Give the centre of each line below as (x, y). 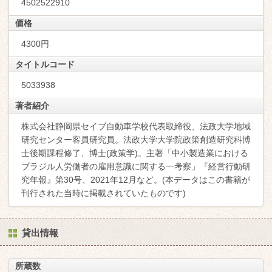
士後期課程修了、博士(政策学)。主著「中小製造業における (135, 153)
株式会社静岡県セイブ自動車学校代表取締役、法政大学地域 (136, 126)
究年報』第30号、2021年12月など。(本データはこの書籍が (136, 180)
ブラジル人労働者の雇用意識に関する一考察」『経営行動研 (136, 166)
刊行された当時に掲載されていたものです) (104, 193)
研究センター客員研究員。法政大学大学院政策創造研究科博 (136, 140)
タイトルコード (45, 64)
